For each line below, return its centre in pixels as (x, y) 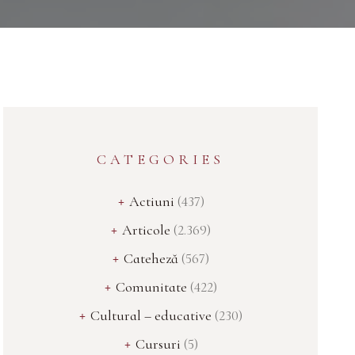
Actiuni (151, 201)
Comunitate (152, 287)
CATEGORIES (161, 159)
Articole (147, 230)
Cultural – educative (151, 315)
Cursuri (158, 344)
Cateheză (151, 258)
